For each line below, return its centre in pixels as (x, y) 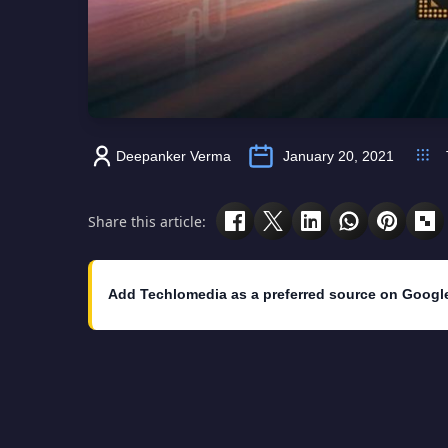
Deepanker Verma (173, 156)
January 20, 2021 (338, 156)
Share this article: (147, 221)
